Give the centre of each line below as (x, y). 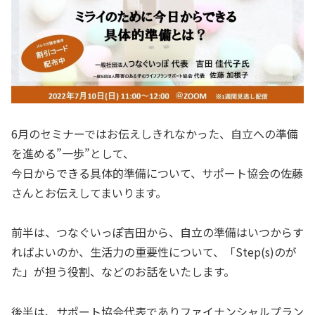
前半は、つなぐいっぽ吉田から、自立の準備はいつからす (157, 232)
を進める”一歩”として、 (73, 153)
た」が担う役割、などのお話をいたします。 (123, 272)
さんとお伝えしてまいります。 (89, 192)
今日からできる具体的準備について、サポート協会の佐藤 (157, 173)
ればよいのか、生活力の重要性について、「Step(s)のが (154, 252)
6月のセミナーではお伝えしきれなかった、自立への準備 (155, 133)
